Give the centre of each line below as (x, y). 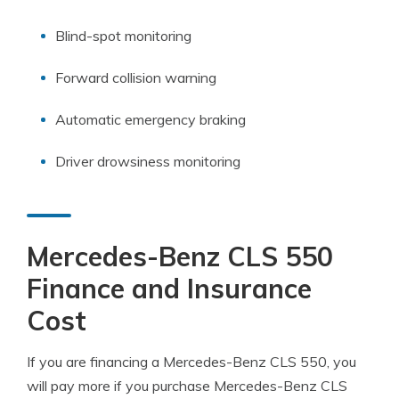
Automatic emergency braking (151, 119)
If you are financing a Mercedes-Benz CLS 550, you (191, 362)
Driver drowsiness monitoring (148, 161)
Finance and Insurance (169, 289)
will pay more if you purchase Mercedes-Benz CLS (187, 386)
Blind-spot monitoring (123, 36)
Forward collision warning (136, 77)
